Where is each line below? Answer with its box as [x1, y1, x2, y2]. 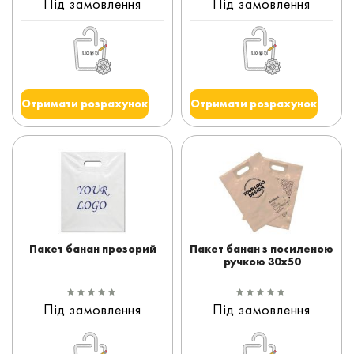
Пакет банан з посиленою [190, 242, 333, 256]
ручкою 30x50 [223, 254, 300, 269]
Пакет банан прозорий [28, 242, 156, 256]
